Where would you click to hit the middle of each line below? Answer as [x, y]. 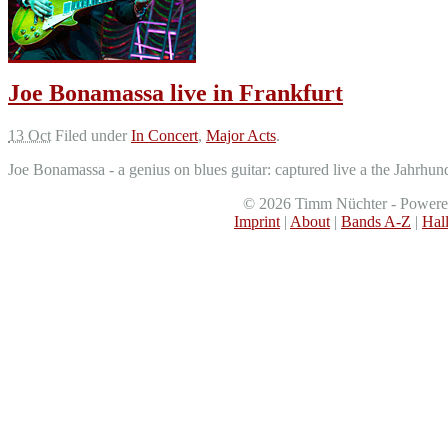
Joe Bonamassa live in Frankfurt [175, 92]
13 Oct [29, 135]
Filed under [93, 135]
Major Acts [241, 135]
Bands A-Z [376, 221]
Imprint [257, 221]
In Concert [164, 135]
